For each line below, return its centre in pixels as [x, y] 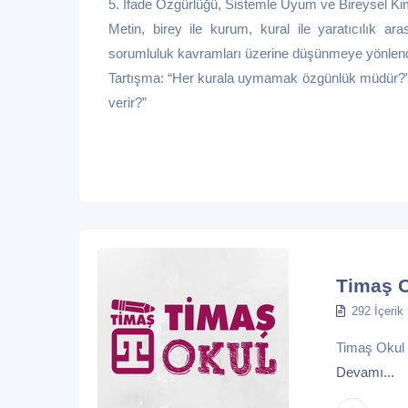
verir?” [127, 103]
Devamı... [365, 372]
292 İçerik [377, 311]
